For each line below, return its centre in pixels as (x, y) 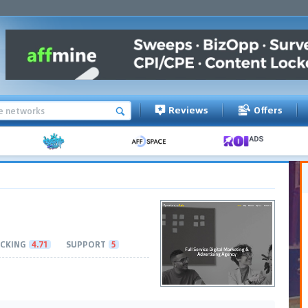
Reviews (188, 110)
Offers (268, 110)
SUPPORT (86, 244)
